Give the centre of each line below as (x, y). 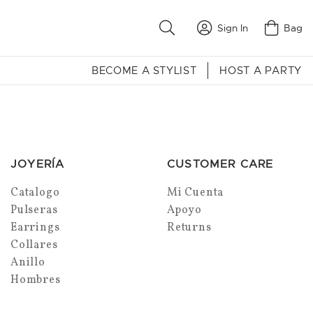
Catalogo (35, 192)
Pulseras (34, 210)
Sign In (232, 28)
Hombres (35, 280)
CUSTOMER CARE (220, 164)
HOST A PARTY (261, 70)
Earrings (35, 227)
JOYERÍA (37, 164)
